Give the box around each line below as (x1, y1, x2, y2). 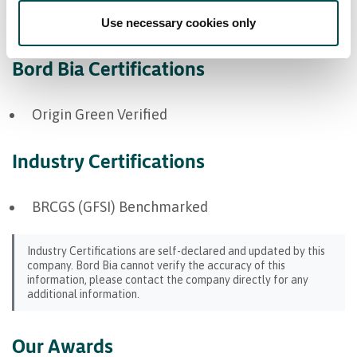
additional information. (27, 287, 139, 300)
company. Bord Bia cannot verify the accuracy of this (27, 258, 285, 272)
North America (39, 14, 133, 32)
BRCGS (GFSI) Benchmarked (32, 198, 208, 215)
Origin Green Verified (32, 105, 167, 123)
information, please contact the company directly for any (27, 273, 308, 286)
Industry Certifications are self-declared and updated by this (27, 244, 325, 257)
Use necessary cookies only (101, 16, 256, 29)
